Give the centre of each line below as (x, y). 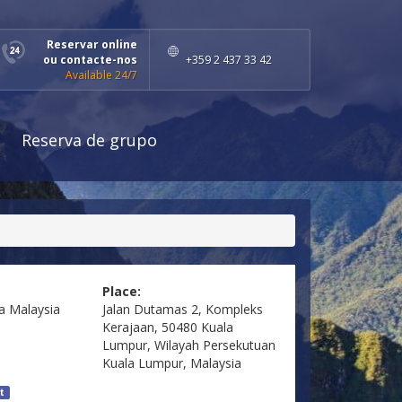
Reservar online (92, 44)
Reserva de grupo (89, 140)
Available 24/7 (101, 75)
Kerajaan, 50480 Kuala (167, 328)
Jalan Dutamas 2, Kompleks (182, 310)
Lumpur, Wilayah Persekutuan (188, 345)
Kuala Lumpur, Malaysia (171, 363)
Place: (121, 292)
